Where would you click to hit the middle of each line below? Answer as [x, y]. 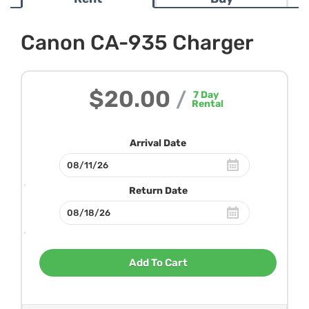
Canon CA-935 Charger [137, 43]
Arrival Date [158, 143]
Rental [208, 104]
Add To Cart [158, 263]
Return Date [158, 191]
